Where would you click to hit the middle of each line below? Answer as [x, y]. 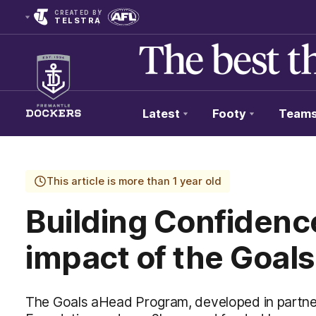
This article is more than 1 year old [134, 181]
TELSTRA [78, 20]
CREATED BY [78, 13]
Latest [161, 114]
